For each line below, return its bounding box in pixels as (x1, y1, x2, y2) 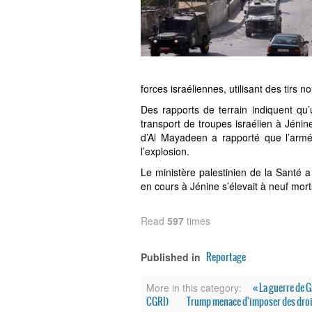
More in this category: (146, 281, 242, 295)
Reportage (206, 249, 246, 265)
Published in (141, 250, 201, 264)
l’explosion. (141, 144, 189, 158)
